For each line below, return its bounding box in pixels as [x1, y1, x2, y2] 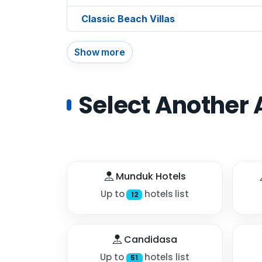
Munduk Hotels [113, 169, 186, 183]
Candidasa [122, 233, 177, 247]
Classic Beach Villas [81, 12, 175, 25]
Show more [74, 46, 125, 58]
